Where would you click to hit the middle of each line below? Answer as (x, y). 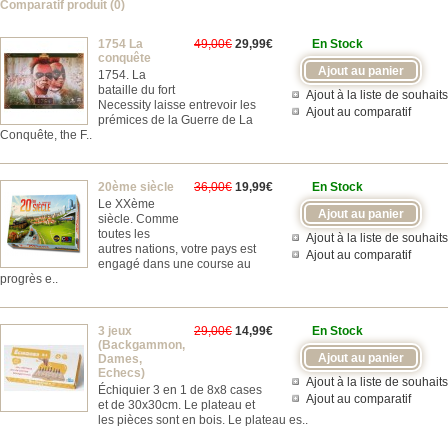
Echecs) (121, 373)
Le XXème (126, 204)
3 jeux (115, 331)
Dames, (120, 359)
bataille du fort (136, 90)
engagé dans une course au (174, 264)
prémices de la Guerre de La (175, 120)
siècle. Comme (138, 219)
